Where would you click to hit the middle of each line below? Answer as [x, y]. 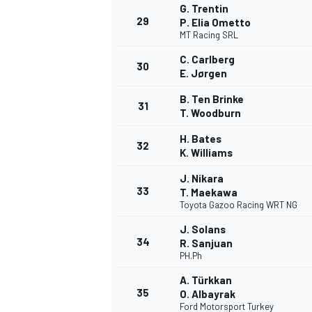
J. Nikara [202, 179]
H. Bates [201, 139]
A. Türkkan [206, 280]
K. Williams [206, 153]
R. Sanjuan [206, 243]
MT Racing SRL [209, 35]
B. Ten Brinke [212, 99]
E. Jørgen [203, 73]
